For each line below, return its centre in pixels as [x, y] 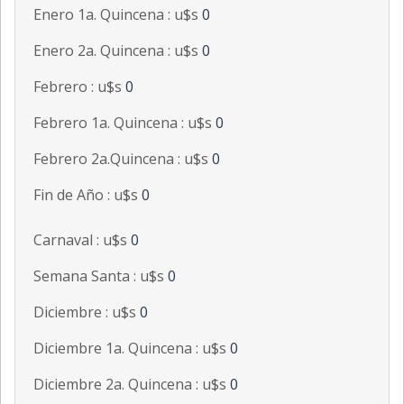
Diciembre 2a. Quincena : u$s [132, 385]
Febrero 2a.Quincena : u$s [123, 159]
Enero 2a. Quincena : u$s [118, 51]
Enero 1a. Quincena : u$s [118, 15]
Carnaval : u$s [82, 240]
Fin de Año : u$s [87, 195]
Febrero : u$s [79, 87]
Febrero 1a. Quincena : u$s [124, 123]
